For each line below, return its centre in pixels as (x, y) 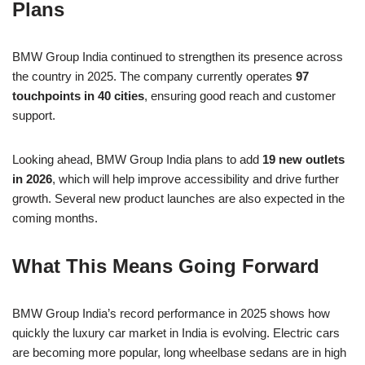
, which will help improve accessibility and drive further (196, 179)
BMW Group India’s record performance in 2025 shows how (171, 314)
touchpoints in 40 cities (78, 96)
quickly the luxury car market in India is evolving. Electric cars (176, 333)
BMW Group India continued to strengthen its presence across (178, 57)
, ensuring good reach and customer (240, 96)
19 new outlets (303, 160)
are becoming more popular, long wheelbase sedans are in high (179, 353)
